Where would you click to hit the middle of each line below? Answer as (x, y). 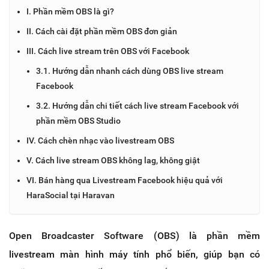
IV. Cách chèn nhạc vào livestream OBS (100, 140)
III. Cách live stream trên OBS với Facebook (108, 51)
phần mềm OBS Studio (78, 120)
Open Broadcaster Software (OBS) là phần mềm (134, 235)
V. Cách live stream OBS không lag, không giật (113, 160)
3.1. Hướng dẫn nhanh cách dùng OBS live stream (130, 71)
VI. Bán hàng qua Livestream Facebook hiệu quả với (125, 180)
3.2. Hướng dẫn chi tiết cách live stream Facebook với (138, 105)
